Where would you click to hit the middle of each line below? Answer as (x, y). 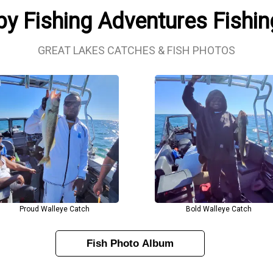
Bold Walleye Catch (218, 209)
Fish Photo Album (130, 243)
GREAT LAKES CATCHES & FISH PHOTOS (136, 50)
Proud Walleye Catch (55, 209)
